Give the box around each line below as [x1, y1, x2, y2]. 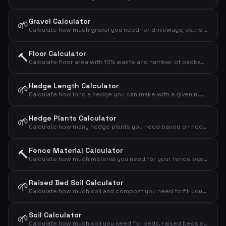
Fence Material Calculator [29, 146, 123, 155]
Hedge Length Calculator [29, 81, 119, 90]
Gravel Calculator [29, 17, 90, 26]
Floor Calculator [29, 49, 86, 58]
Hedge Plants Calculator [29, 114, 116, 123]
